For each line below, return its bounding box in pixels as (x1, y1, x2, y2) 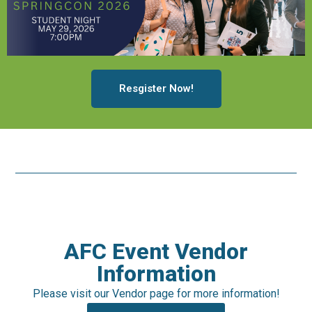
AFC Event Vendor (64, 237, 248, 265)
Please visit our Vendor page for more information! (32, 286, 280, 300)
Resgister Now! (118, 82, 194, 95)
